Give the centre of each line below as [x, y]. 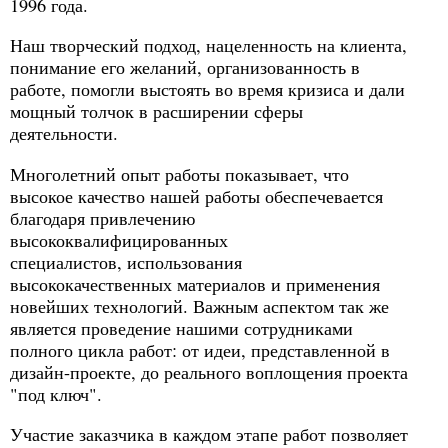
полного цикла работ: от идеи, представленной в [200, 349]
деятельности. [64, 133]
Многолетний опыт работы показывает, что [179, 173]
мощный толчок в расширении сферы [156, 111]
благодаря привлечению [102, 217]
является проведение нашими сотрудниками [181, 327]
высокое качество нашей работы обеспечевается [196, 195]
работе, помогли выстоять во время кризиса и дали [207, 89]
